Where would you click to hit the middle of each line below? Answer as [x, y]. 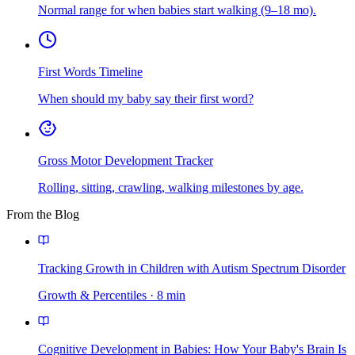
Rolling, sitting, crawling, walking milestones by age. [171, 187]
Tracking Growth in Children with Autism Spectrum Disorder [192, 268]
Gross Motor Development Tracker [126, 160]
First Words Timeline [90, 71]
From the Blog [43, 214]
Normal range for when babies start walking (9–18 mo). [177, 10]
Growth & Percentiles [92, 295]
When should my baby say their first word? [146, 98]
